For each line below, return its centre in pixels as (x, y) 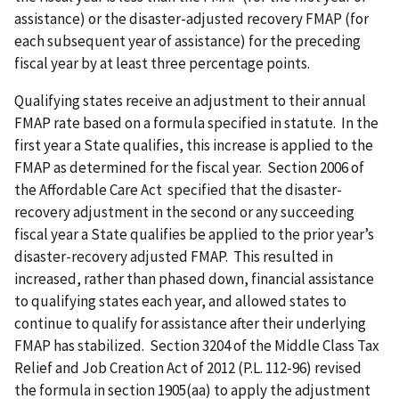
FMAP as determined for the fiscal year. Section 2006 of (189, 167)
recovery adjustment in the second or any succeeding (184, 212)
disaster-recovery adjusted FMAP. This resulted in (174, 256)
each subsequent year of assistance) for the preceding (187, 41)
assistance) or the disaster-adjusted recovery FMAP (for (191, 19)
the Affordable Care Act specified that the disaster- (178, 190)
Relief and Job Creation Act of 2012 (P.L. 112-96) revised (188, 368)
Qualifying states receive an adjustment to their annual (190, 101)
